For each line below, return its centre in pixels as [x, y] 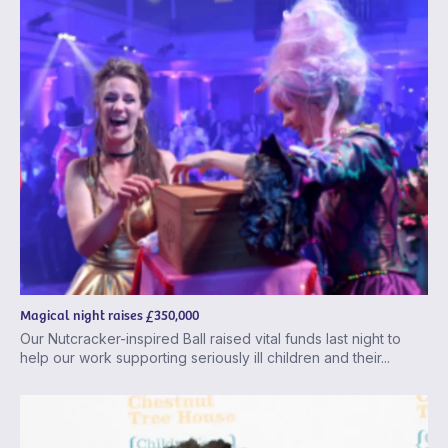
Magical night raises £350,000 [109, 314]
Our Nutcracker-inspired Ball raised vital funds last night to [210, 338]
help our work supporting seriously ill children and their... [205, 357]
